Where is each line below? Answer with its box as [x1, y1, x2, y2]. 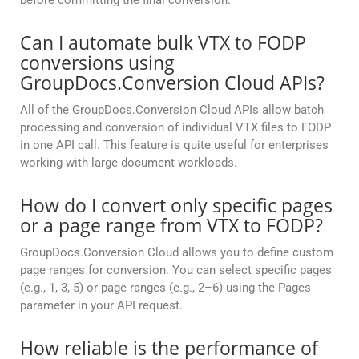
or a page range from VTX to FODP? [20, 212, 323, 239]
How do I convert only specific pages [20, 192, 333, 219]
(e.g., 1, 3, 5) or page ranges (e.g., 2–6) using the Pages [20, 280, 311, 296]
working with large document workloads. [20, 155, 237, 171]
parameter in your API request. [20, 298, 183, 313]
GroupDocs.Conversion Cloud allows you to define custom [20, 245, 333, 260]
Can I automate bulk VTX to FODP [20, 30, 306, 56]
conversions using [20, 50, 175, 76]
